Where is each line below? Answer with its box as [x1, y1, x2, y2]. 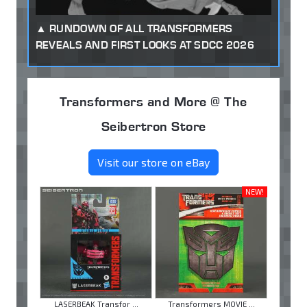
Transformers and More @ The [60, 93, 247, 110]
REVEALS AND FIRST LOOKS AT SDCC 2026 [35, 38, 255, 52]
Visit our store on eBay [97, 156, 210, 169]
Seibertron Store [101, 118, 206, 135]
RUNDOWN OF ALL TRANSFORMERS [49, 22, 233, 36]
